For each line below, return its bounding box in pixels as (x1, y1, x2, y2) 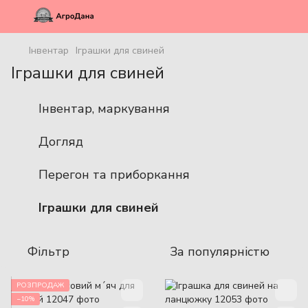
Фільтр (27, 243, 69, 260)
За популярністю (170, 243, 269, 260)
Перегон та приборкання (38, 166, 190, 183)
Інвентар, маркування (38, 100, 170, 117)
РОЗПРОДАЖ (16, 280, 64, 290)
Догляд (38, 133, 83, 150)
